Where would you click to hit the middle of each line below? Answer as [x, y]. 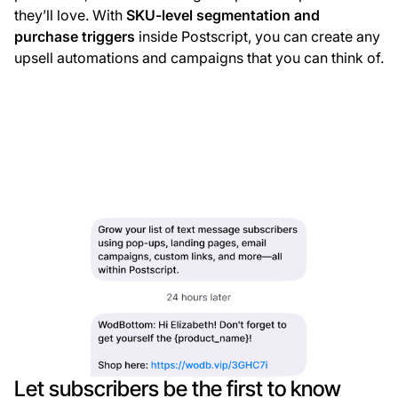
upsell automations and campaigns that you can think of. [199, 57]
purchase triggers [75, 36]
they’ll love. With [68, 15]
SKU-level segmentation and [221, 15]
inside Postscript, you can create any [258, 36]
